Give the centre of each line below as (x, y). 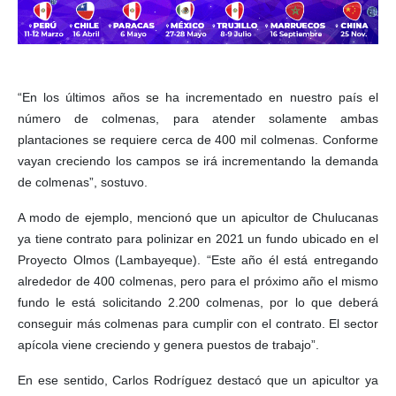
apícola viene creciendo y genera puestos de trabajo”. (168, 345)
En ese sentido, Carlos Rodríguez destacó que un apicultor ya (198, 381)
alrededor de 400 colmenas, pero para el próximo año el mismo (198, 282)
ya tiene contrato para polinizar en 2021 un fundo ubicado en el (198, 239)
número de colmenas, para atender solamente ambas (198, 119)
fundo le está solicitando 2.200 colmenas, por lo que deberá (198, 303)
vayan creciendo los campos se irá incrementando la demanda (198, 161)
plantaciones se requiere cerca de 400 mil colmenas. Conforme (198, 140)
